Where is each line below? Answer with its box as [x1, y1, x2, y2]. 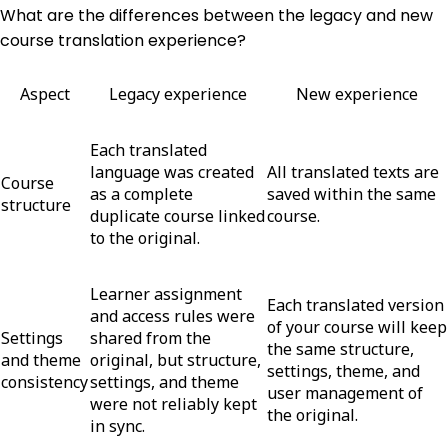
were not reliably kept [90, 392, 257, 415]
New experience [296, 82, 418, 105]
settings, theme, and [267, 359, 420, 382]
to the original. [90, 226, 200, 249]
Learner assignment [90, 282, 242, 305]
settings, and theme [90, 370, 239, 393]
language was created [90, 160, 254, 183]
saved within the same [267, 182, 436, 205]
